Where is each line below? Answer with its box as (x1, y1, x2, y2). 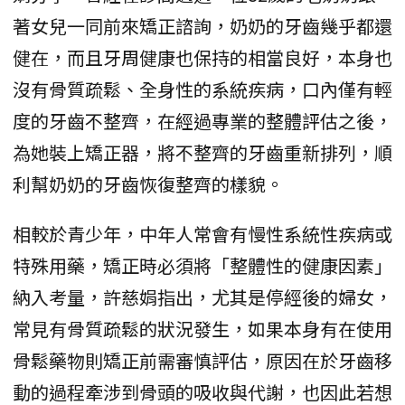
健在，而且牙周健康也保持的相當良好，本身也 (13, 44, 392, 71)
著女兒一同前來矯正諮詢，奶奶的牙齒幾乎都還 (13, 13, 392, 40)
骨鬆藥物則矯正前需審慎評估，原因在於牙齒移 (13, 347, 392, 374)
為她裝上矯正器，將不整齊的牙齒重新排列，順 (13, 139, 392, 166)
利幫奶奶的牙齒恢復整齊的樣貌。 (13, 171, 284, 198)
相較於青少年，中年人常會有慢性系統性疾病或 (13, 221, 392, 248)
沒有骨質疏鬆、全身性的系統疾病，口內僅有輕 (13, 76, 392, 103)
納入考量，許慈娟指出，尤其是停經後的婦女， (13, 284, 392, 311)
